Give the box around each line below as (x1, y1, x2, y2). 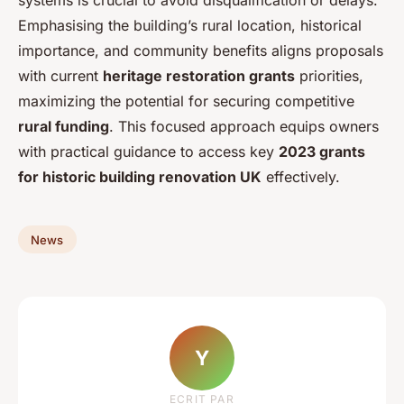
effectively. (262, 167, 340, 186)
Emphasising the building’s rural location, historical (18, 15, 362, 34)
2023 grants (279, 142, 365, 161)
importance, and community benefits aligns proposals (18, 41, 383, 60)
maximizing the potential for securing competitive (18, 91, 354, 110)
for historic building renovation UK (18, 167, 262, 186)
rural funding (18, 116, 109, 135)
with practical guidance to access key (18, 142, 279, 161)
